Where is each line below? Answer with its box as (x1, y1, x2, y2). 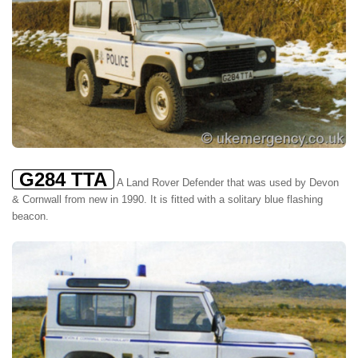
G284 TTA (19, 169, 107, 191)
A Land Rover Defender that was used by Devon (114, 177, 339, 189)
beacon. (12, 210, 49, 223)
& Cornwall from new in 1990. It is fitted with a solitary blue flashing (12, 193, 323, 206)
